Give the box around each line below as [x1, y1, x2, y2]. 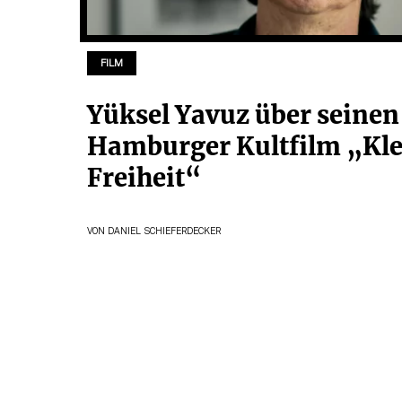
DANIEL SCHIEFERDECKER [107, 227, 221, 236]
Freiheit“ [86, 162, 206, 193]
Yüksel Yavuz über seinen [86, 99, 399, 130]
